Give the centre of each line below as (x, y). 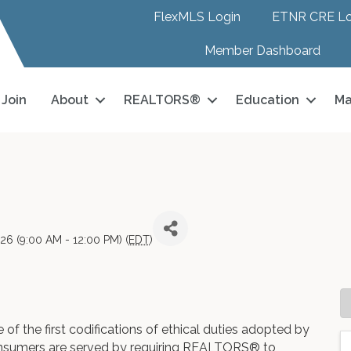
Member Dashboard (262, 51)
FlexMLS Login (197, 17)
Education (268, 100)
